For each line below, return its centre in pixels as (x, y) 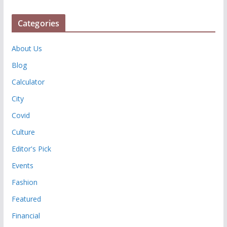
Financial (26, 215)
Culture (23, 132)
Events (22, 165)
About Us (27, 48)
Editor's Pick (31, 148)
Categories (39, 23)
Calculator (28, 82)
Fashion (24, 182)
